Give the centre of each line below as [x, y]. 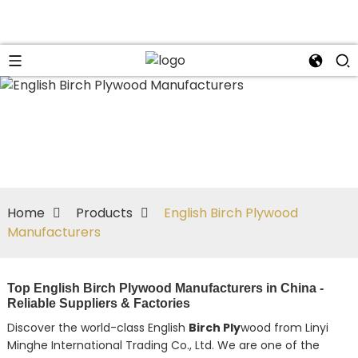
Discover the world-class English [97, 327]
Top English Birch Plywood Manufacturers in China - [165, 288]
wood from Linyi [284, 327]
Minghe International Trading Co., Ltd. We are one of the [163, 345]
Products [104, 213]
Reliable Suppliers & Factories [98, 303]
